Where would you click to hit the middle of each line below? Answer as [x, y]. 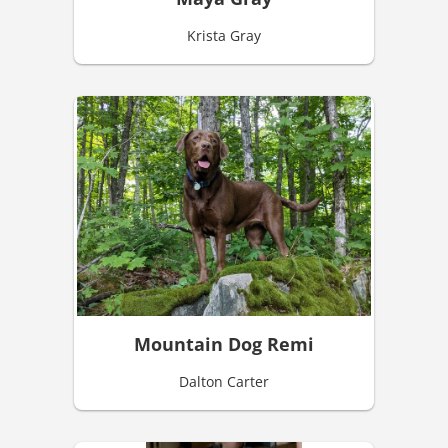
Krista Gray [224, 35]
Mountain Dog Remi [224, 344]
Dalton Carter [224, 382]
